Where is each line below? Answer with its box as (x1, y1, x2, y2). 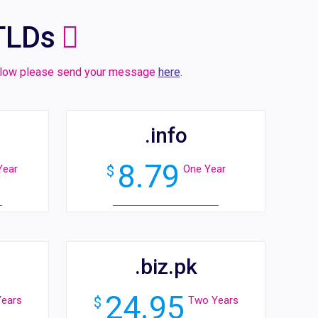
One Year (182, 162, 226, 175)
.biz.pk (134, 254, 197, 279)
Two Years (187, 293, 238, 307)
